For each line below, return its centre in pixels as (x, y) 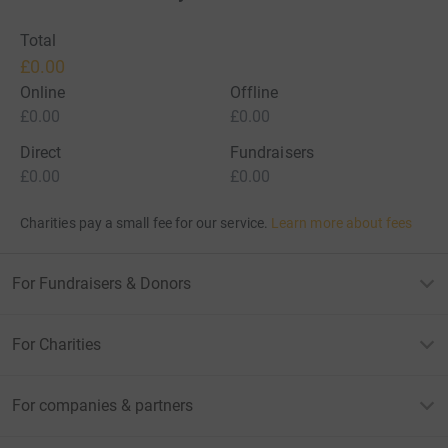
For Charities (56, 344)
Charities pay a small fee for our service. (144, 222)
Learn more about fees (342, 222)
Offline (254, 92)
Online (43, 92)
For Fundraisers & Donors (101, 283)
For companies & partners (102, 405)
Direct (41, 152)
